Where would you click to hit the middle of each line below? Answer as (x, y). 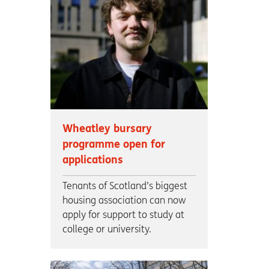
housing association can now (124, 201)
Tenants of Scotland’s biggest (125, 186)
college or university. (107, 229)
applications (92, 160)
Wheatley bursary (107, 129)
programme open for (113, 145)
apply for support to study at (123, 215)
